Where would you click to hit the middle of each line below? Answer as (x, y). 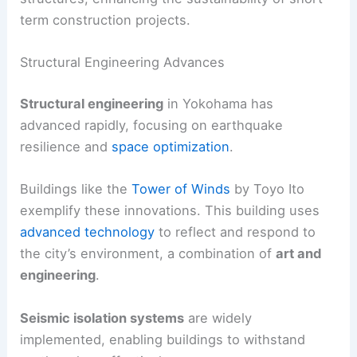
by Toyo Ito (268, 189)
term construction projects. (106, 20)
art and (299, 254)
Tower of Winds (181, 189)
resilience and (66, 147)
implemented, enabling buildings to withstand (163, 339)
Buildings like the (76, 189)
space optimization (171, 147)
